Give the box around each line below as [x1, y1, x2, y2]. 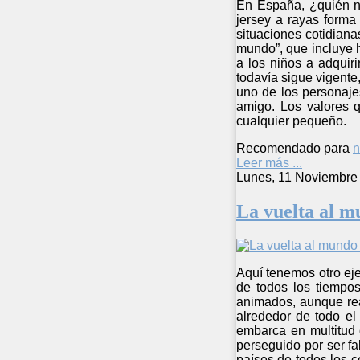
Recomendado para [236, 141, 350, 156]
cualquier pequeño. [236, 114, 350, 129]
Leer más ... [236, 156, 302, 170]
